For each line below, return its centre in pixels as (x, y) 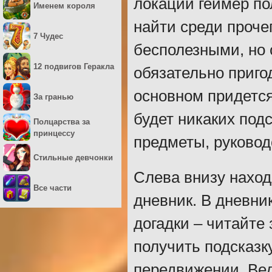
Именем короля (64, 6)
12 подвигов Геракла (74, 66)
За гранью (53, 97)
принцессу (54, 133)
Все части (53, 188)
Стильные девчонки (73, 158)
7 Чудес (48, 36)
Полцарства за (62, 121)
